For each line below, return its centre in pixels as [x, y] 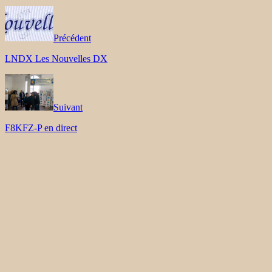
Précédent [72, 38]
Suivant [68, 107]
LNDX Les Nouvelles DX [56, 58]
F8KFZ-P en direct [41, 127]
